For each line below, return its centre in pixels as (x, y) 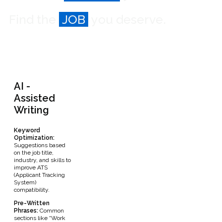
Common (51, 211)
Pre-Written (32, 203)
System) (25, 183)
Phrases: (26, 211)
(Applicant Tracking (39, 175)
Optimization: (34, 138)
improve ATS (31, 168)
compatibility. (32, 190)
